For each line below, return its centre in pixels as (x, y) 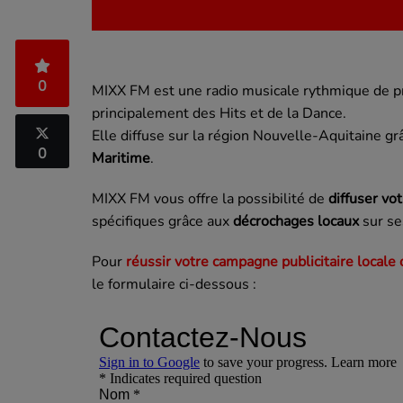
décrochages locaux (296, 222)
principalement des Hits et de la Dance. (219, 114)
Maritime (121, 159)
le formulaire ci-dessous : (174, 285)
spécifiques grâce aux (162, 222)
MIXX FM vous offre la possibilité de (208, 199)
